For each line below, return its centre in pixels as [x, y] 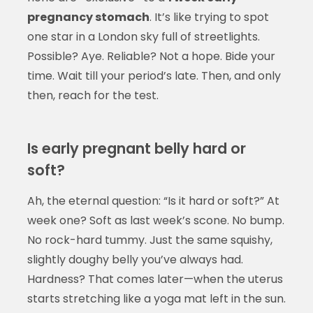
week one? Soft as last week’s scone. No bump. [155, 220]
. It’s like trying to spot [209, 17]
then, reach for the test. [93, 95]
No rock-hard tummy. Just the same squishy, [150, 240]
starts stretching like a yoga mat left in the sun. [156, 298]
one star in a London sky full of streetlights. [143, 36]
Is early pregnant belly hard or [136, 148]
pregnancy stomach [88, 17]
